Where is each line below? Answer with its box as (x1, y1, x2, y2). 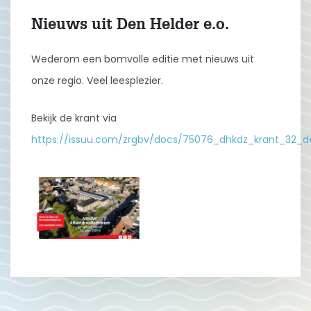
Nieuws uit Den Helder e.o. (31, 17, 229, 32)
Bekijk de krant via (31, 111, 117, 126)
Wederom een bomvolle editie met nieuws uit (31, 51, 254, 66)
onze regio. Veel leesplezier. (31, 73, 163, 87)
